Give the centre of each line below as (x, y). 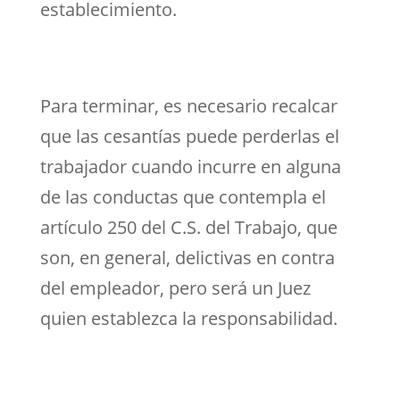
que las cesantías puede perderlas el (189, 136)
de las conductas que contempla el (183, 196)
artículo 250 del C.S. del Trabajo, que (188, 227)
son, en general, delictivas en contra (187, 257)
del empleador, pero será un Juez (175, 287)
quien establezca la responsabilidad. (188, 318)
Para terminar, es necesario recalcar (188, 105)
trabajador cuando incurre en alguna (190, 166)
